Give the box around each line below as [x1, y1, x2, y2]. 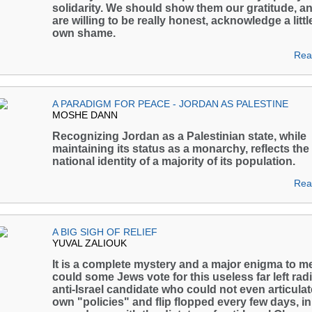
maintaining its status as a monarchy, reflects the [52, 143, 309, 155]
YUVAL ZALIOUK [52, 237, 127, 249]
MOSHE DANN [52, 109, 118, 120]
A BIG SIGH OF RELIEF [52, 226, 157, 237]
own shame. [52, 27, 116, 39]
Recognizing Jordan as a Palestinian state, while [52, 130, 306, 142]
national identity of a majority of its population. [52, 155, 295, 167]
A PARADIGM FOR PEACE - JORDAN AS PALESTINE [52, 98, 288, 109]
